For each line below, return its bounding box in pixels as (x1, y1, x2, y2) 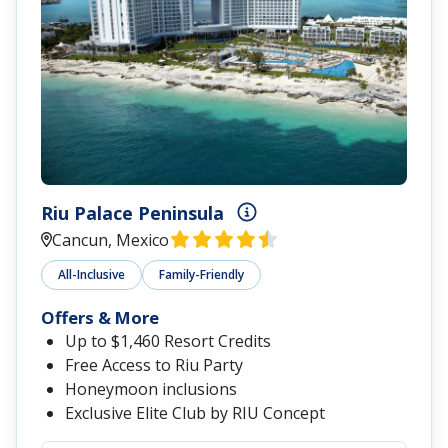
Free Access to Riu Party (65, 354, 243, 377)
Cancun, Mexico (52, 229, 170, 252)
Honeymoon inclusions (65, 378, 237, 401)
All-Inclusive (58, 266, 125, 284)
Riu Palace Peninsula (41, 200, 224, 225)
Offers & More (41, 306, 159, 330)
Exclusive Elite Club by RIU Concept (65, 402, 325, 425)
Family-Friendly (159, 266, 244, 284)
